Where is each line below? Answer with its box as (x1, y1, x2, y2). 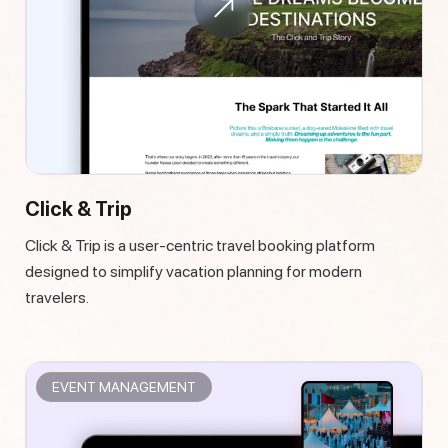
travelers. (25, 288, 89, 308)
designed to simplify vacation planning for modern (25, 262, 362, 282)
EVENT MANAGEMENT (60, 379, 196, 396)
